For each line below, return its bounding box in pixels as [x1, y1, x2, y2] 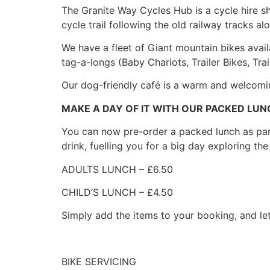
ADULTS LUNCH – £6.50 [61, 163, 173, 175]
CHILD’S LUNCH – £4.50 [61, 186, 173, 198]
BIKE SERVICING [61, 256, 136, 268]
